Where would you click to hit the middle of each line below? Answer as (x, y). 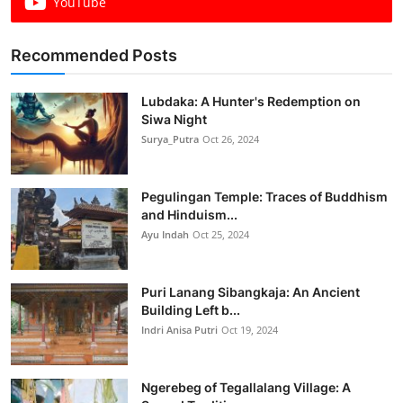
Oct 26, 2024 (231, 139)
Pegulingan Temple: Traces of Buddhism (264, 196)
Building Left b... (191, 309)
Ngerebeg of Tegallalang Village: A (246, 387)
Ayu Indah (165, 234)
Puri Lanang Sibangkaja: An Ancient (251, 291)
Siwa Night (174, 119)
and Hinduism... (189, 214)
